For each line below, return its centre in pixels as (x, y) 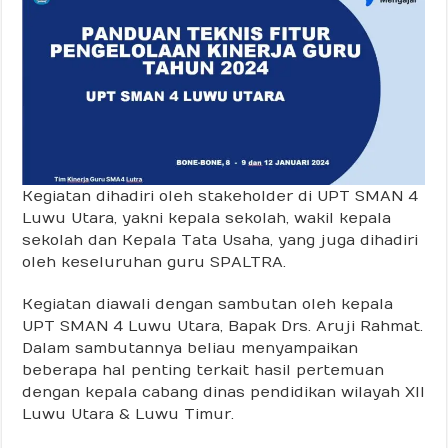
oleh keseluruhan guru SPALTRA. (154, 261)
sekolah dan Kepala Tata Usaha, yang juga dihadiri (220, 239)
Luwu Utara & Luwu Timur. (128, 413)
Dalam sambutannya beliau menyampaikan (190, 347)
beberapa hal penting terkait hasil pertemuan (203, 369)
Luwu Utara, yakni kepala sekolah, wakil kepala (207, 217)
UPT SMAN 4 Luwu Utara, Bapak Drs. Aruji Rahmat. (223, 325)
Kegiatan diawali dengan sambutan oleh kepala (208, 303)
